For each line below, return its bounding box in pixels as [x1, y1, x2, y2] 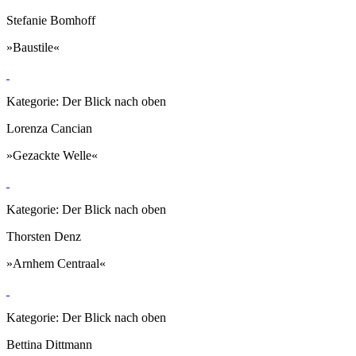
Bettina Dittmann [6, 337, 92, 351]
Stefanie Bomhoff [6, 13, 95, 27]
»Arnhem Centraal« [6, 256, 106, 270]
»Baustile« [6, 40, 60, 54]
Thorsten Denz [6, 229, 81, 243]
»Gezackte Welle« [6, 148, 98, 162]
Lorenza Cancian [6, 121, 92, 135]
